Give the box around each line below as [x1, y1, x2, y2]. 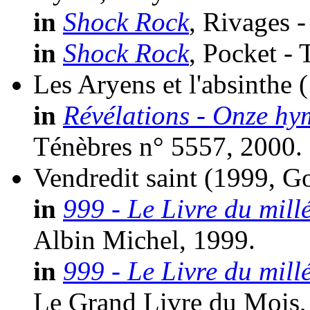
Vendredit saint [33, 162, 197, 192]
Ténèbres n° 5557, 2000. [33, 131, 302, 161]
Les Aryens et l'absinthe [33, 69, 292, 99]
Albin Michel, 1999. [33, 224, 255, 255]
